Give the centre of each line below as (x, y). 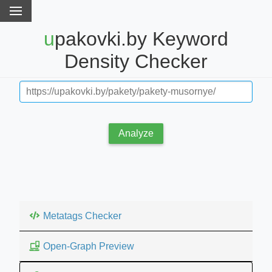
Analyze (136, 133)
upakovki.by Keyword (49, 39)
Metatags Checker (82, 216)
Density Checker (136, 62)
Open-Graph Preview (89, 246)
